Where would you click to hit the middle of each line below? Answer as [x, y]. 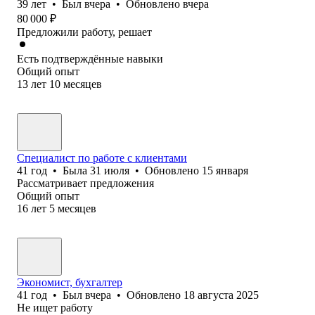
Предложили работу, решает [84, 32]
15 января [225, 170]
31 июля [110, 170]
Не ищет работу [55, 307]
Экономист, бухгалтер [70, 282]
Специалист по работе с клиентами [102, 157]
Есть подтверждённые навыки [90, 58]
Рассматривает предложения [85, 183]
